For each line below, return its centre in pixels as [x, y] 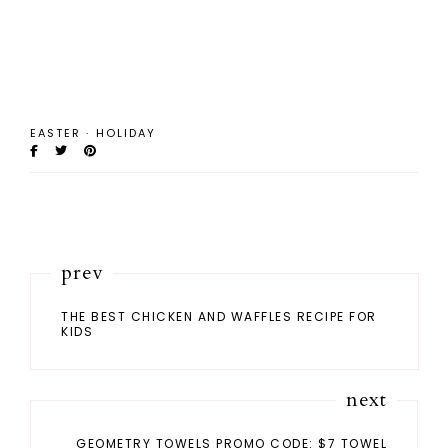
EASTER [55, 133]
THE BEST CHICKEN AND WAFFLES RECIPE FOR [219, 317]
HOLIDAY [126, 133]
